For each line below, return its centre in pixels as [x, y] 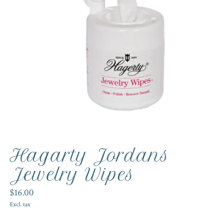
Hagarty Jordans [90, 155]
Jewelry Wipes [72, 175]
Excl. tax [20, 204]
